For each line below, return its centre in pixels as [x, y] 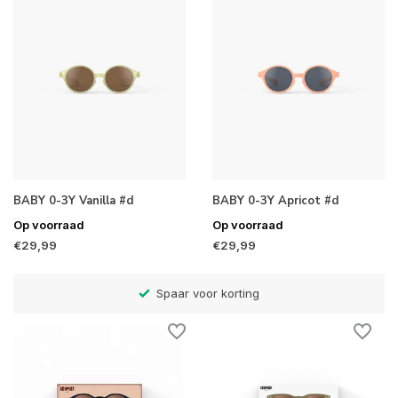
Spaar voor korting [207, 293]
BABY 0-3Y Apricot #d [275, 201]
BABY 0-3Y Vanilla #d [73, 201]
